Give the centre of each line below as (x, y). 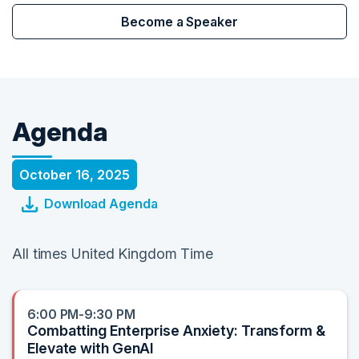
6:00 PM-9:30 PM (81, 315)
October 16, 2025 (75, 174)
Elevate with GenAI (91, 349)
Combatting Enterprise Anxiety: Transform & (176, 331)
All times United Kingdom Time (113, 254)
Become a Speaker (179, 21)
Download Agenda (101, 204)
